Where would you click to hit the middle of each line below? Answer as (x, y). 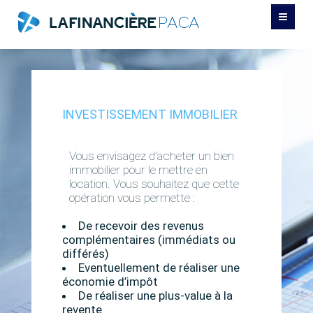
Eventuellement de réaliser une (159, 268)
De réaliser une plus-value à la (155, 296)
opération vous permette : (132, 198)
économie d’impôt (110, 282)
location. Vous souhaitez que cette (154, 184)
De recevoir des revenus (141, 226)
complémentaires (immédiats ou (149, 240)
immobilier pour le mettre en (138, 170)
